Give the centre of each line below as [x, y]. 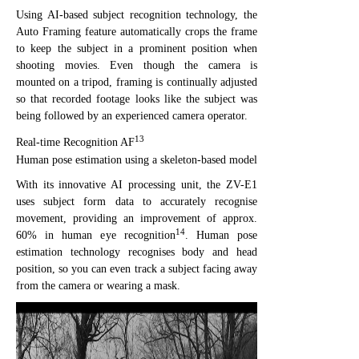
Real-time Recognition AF [75, 142]
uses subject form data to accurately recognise [137, 201]
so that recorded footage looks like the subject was [137, 99]
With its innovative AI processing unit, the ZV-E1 [137, 184]
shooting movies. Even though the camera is [137, 65]
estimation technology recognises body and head [137, 252]
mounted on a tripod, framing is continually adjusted [137, 82]
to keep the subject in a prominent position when [137, 48]
